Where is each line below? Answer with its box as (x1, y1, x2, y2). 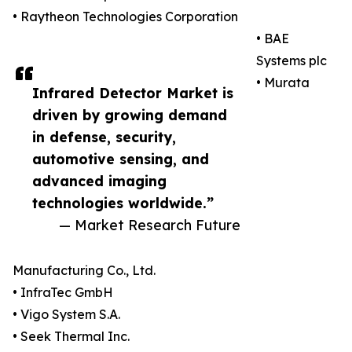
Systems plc (256, 53, 327, 69)
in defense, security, (32, 128, 176, 146)
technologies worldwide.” (32, 194, 214, 212)
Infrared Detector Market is (32, 84, 233, 102)
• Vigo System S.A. (13, 306, 120, 323)
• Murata (256, 75, 310, 91)
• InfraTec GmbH (13, 284, 113, 301)
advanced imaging (32, 172, 167, 190)
